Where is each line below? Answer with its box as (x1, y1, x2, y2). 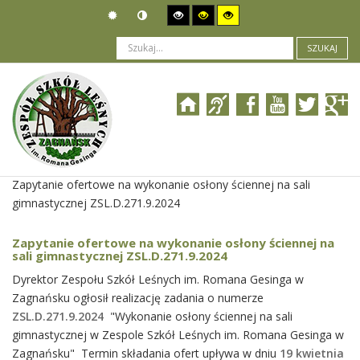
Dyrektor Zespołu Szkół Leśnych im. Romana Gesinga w (12, 272, 304, 287)
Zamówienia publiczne (83, 140, 202, 155)
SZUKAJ (307, 42, 337, 55)
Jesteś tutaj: (12, 140, 80, 155)
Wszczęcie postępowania (12, 158, 143, 174)
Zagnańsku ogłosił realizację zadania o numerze (12, 290, 264, 305)
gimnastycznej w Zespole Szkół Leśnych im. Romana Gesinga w (12, 327, 344, 342)
